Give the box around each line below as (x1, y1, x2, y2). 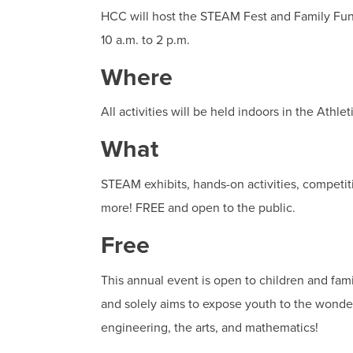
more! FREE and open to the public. (101, 199, 299, 216)
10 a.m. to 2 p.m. (101, 32, 190, 48)
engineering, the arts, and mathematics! (101, 319, 318, 336)
